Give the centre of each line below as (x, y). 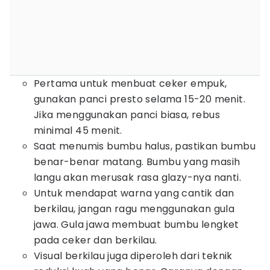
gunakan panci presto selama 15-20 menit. (140, 99)
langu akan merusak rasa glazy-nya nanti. (137, 177)
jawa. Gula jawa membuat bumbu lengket (137, 224)
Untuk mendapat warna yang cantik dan (134, 193)
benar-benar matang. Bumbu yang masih (137, 162)
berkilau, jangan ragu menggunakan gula (134, 209)
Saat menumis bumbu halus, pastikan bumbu (145, 146)
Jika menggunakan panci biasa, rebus (127, 115)
